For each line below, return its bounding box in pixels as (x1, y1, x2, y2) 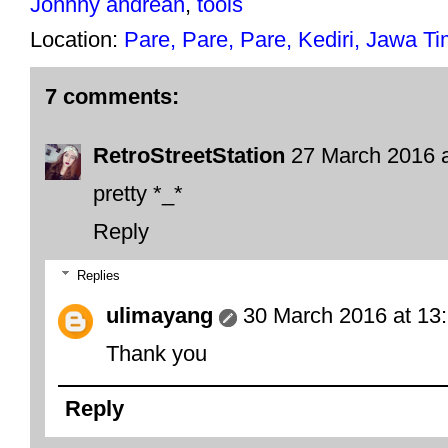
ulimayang (106, 303, 213, 329)
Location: (30, 26, 124, 52)
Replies (76, 268, 120, 284)
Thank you (106, 341, 207, 367)
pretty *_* (93, 180, 183, 206)
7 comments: (45, 83, 179, 109)
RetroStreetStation (93, 142, 285, 168)
